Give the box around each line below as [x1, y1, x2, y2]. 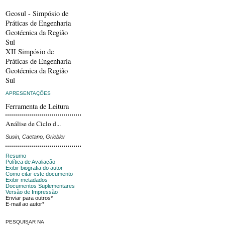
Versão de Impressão [6, 188, 58, 195]
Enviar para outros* [6, 194, 53, 201]
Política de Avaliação [6, 158, 56, 165]
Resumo [6, 152, 27, 159]
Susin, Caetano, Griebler [6, 134, 66, 140]
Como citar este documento [6, 170, 73, 177]
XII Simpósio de [6, 46, 54, 56]
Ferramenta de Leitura [6, 101, 69, 111]
